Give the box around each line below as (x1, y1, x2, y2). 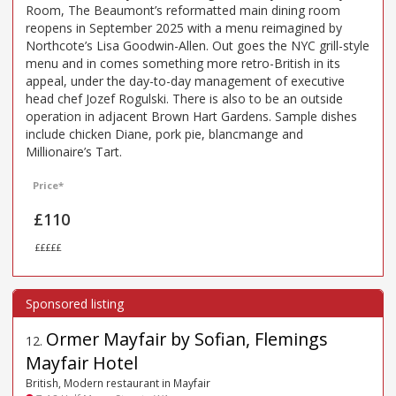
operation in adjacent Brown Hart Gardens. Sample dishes (26, 107, 357, 125)
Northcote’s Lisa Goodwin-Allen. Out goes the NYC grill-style (26, 36, 369, 54)
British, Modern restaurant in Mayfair (26, 376, 210, 391)
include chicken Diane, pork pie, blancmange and (26, 125, 303, 142)
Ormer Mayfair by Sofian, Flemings (46, 327, 328, 351)
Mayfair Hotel (26, 351, 138, 375)
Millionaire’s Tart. (26, 142, 122, 160)
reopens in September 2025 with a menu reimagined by (26, 19, 342, 36)
